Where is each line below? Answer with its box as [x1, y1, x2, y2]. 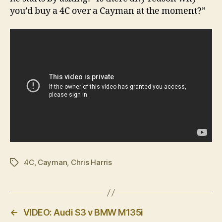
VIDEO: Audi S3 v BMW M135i [23, 207, 143, 218]
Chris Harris [70, 157, 112, 167]
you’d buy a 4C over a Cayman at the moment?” [10, 5, 206, 17]
